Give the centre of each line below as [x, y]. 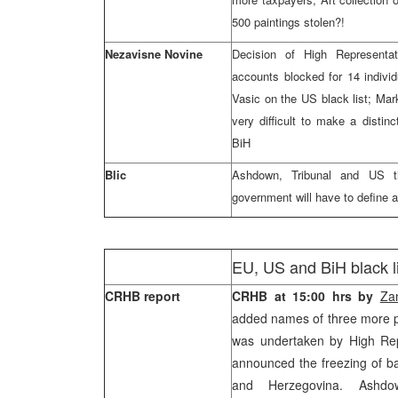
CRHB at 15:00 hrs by [306, 296]
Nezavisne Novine [154, 54]
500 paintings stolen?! [288, 22]
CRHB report [143, 296]
